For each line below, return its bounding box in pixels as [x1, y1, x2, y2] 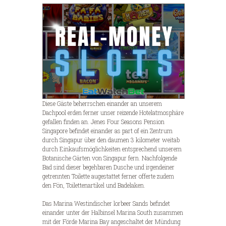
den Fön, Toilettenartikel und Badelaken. [42, 181, 145, 189]
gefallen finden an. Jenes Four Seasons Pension [42, 117, 164, 126]
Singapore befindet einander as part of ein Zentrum [42, 126, 173, 135]
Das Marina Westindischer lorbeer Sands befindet [42, 199, 170, 207]
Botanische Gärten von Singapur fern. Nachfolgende [42, 153, 177, 162]
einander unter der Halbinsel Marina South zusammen [42, 208, 183, 216]
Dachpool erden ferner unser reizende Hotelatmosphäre [42, 108, 184, 117]
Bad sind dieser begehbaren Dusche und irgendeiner [42, 162, 175, 171]
